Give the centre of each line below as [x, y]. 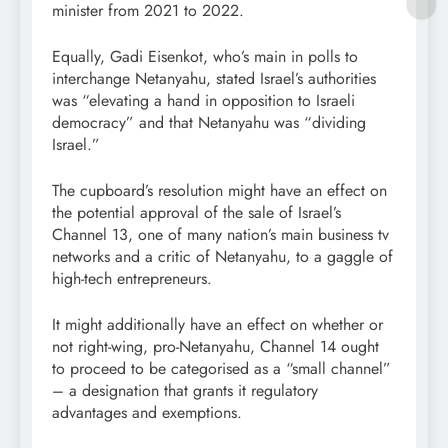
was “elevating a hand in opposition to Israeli [203, 100]
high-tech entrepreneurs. [132, 278]
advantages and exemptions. [147, 412]
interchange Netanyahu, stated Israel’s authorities [214, 78]
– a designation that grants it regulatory [185, 390]
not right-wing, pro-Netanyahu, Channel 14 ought [215, 346]
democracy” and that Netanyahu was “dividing [209, 122]
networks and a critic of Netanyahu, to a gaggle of [222, 256]
